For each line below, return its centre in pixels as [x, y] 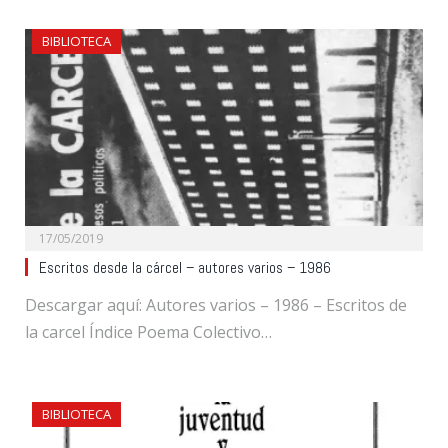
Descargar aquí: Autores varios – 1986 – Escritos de [216, 305]
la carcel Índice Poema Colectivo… [148, 332]
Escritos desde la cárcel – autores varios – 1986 [185, 268]
